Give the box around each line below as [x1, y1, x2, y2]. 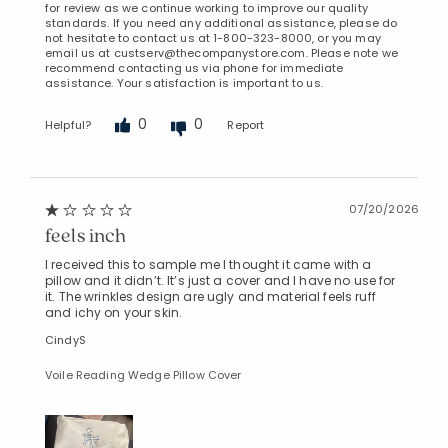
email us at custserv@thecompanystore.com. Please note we [45, 44, 398, 61]
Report [227, 117, 265, 134]
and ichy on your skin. [45, 303, 183, 321]
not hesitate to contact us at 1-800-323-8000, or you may [45, 29, 381, 46]
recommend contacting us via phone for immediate [45, 59, 344, 76]
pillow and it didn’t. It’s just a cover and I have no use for [45, 271, 396, 289]
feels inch [45, 221, 127, 248]
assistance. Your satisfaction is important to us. [45, 74, 323, 91]
